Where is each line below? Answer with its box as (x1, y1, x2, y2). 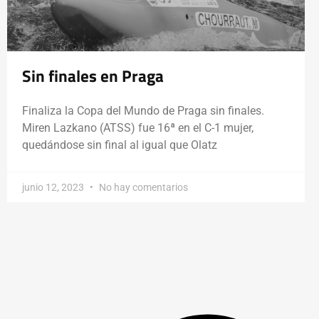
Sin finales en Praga (22, 64, 164, 89)
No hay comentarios (97, 182, 188, 194)
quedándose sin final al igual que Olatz (22, 138, 217, 152)
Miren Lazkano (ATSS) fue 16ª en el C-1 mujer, (22, 121, 253, 135)
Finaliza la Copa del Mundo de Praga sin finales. (22, 104, 264, 118)
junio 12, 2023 (22, 182, 86, 194)
